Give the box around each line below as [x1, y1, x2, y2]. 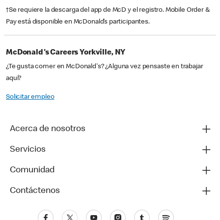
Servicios [10, 145, 46, 155]
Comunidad [10, 166, 55, 175]
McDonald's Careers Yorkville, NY [6, 49, 126, 57]
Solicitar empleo [6, 94, 55, 101]
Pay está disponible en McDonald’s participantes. [6, 19, 150, 26]
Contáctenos [10, 187, 60, 196]
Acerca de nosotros [10, 125, 85, 134]
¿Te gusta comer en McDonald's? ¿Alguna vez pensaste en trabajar [6, 63, 203, 71]
